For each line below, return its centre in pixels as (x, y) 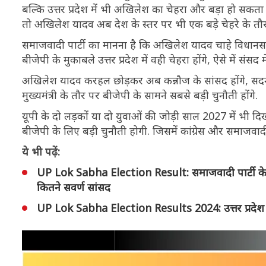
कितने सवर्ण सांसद (74, 187)
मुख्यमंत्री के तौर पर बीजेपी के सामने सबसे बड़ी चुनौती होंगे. (140, 95)
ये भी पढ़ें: (41, 151)
